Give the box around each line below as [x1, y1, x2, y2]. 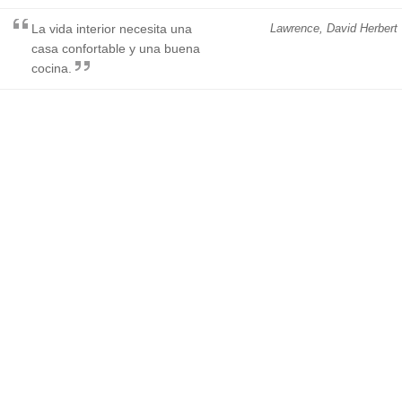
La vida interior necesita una [31, 21, 192, 36]
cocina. [31, 60, 72, 75]
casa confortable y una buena [31, 40, 200, 56]
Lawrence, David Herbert [270, 21, 398, 35]
